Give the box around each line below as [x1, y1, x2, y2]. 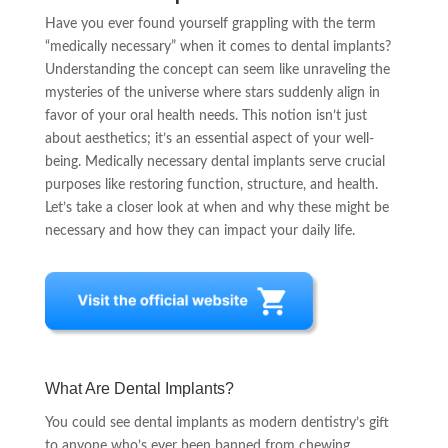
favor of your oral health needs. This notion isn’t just [44, 109, 367, 123]
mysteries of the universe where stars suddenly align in [44, 86, 380, 100]
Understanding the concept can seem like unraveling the [44, 63, 390, 77]
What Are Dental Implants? [44, 380, 234, 397]
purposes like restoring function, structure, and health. [44, 178, 378, 192]
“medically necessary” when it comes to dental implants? [44, 40, 391, 54]
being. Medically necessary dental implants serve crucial [44, 155, 385, 169]
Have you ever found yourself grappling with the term [44, 17, 376, 31]
